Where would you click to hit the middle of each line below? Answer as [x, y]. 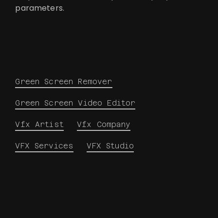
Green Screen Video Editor [75, 103]
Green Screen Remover [64, 81]
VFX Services [45, 145]
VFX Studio [110, 145]
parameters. [40, 8]
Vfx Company [104, 124]
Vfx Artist [39, 124]
